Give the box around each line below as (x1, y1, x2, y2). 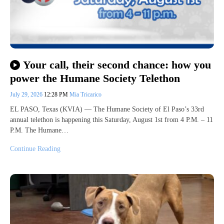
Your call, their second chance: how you (22, 58, 211, 71)
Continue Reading (10, 144, 60, 152)
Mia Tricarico (69, 90, 101, 98)
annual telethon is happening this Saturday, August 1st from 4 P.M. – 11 (10, 115, 213, 123)
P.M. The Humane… (10, 126, 68, 134)
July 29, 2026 (10, 90, 44, 98)
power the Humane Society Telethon (10, 71, 180, 84)
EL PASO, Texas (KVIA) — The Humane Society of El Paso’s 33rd (10, 105, 204, 113)
